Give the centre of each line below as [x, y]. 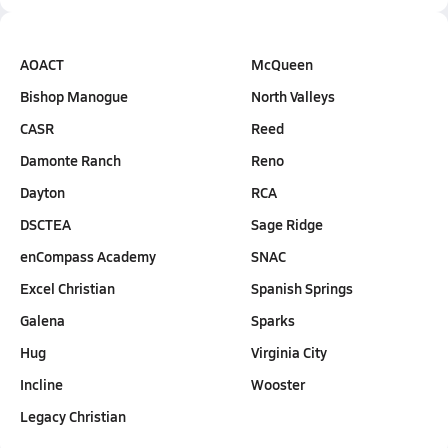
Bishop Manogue [74, 96]
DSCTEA [45, 224]
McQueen [282, 64]
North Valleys [293, 96]
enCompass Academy [88, 256]
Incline [41, 384]
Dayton [42, 192]
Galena [42, 320]
